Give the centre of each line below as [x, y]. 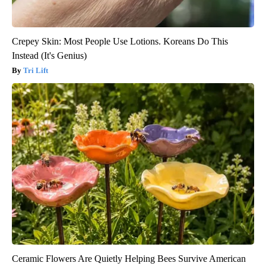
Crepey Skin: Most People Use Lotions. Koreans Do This [120, 41]
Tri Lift [36, 70]
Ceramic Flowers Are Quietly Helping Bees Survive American [129, 258]
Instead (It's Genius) [49, 55]
